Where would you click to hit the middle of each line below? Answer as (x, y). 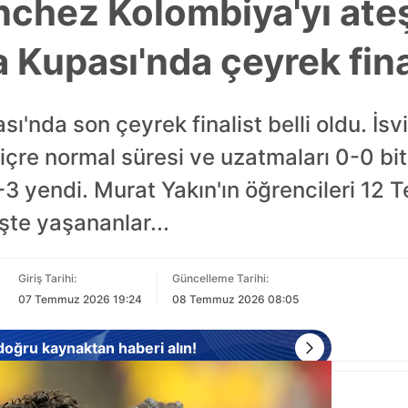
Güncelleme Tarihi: (220, 278)
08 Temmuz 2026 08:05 (235, 299)
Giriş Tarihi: (47, 278)
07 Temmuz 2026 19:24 (80, 299)
